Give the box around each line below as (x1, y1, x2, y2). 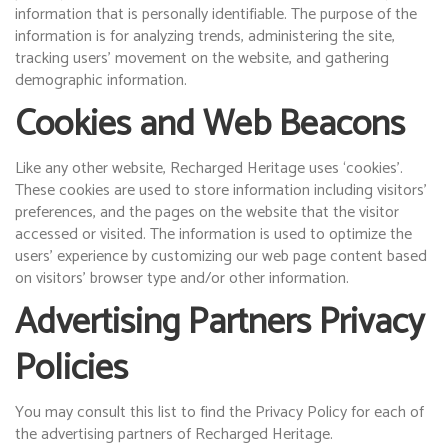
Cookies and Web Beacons (15, 95, 405, 154)
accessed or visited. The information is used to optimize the (15, 221, 412, 248)
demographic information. (15, 67, 187, 94)
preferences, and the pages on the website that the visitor (15, 199, 399, 226)
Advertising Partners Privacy (15, 293, 424, 352)
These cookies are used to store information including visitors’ (15, 177, 427, 204)
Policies (15, 339, 128, 398)
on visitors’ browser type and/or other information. (15, 265, 349, 292)
